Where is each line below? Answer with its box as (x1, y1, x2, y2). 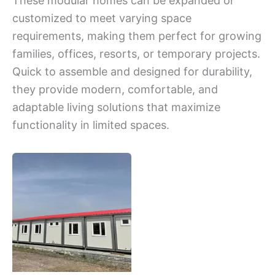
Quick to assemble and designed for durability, (12, 64, 252, 78)
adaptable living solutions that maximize (12, 100, 220, 114)
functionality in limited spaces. (12, 118, 169, 131)
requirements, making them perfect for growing (12, 29, 261, 42)
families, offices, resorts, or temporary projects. (12, 47, 260, 60)
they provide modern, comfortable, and (12, 82, 218, 96)
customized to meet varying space (12, 11, 192, 25)
